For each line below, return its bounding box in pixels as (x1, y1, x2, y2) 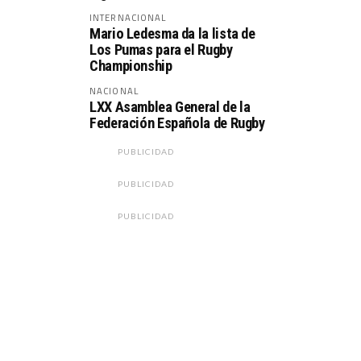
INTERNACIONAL (89, 10, 167, 24)
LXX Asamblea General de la (89, 98, 251, 115)
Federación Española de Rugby (89, 114, 265, 131)
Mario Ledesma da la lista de (89, 25, 255, 42)
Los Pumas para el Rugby (89, 41, 233, 58)
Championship (89, 57, 172, 74)
